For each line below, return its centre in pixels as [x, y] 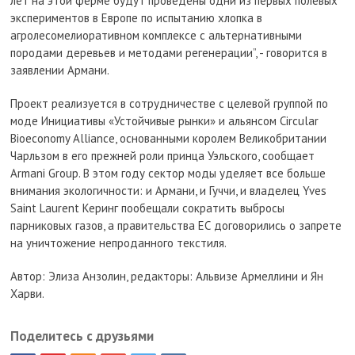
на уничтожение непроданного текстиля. [119, 243]
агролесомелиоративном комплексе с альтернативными [157, 35]
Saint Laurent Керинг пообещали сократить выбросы [148, 208]
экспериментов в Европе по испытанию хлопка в [137, 18]
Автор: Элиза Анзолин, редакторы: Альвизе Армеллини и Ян [167, 276]
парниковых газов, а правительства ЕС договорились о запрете [176, 225]
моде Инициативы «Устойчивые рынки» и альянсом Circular [165, 121]
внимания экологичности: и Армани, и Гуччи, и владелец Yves [169, 191]
